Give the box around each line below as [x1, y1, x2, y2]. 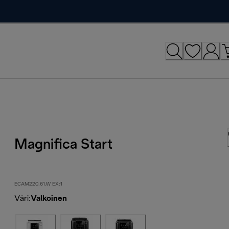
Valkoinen [31, 194, 67, 202]
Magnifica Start [14, 138, 113, 152]
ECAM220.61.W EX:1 [14, 181, 63, 187]
